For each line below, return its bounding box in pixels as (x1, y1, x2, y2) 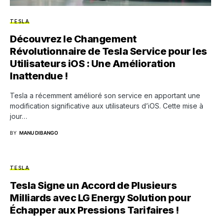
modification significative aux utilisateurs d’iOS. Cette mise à (10, 101, 203, 110)
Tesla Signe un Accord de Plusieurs (10, 179, 177, 191)
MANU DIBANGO (19, 129, 58, 136)
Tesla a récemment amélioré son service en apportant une (10, 91, 200, 100)
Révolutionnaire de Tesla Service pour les (10, 45, 207, 57)
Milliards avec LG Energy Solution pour (10, 191, 191, 204)
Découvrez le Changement (10, 33, 137, 45)
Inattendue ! (10, 70, 68, 82)
